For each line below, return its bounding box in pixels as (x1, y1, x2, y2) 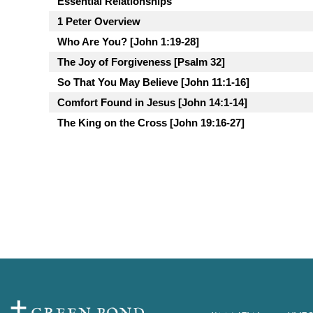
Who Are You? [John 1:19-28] (57, 36, 199, 48)
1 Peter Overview (57, 15, 140, 27)
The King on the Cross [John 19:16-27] (57, 117, 245, 129)
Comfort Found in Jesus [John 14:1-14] (57, 96, 247, 108)
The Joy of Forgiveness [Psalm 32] (57, 56, 225, 68)
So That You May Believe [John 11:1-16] (57, 76, 249, 88)
